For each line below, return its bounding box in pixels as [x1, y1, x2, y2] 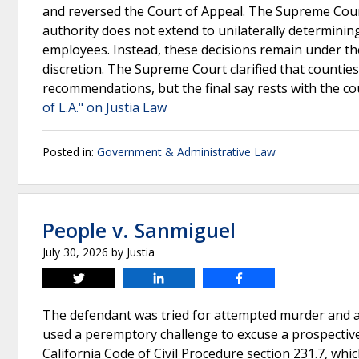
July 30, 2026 [42, 244, 108, 260]
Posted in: [42, 144, 97, 159]
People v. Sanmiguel [42, 216, 236, 244]
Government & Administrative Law [97, 144, 276, 159]
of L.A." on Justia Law [42, 99, 167, 116]
